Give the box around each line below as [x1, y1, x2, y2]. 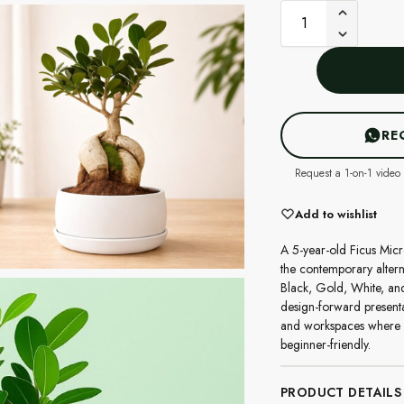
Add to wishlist [294, 205, 377, 223]
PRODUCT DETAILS [280, 382, 402, 401]
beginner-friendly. [280, 335, 371, 354]
